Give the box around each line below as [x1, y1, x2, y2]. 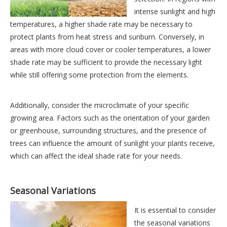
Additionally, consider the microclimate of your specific [10, 100, 189, 110]
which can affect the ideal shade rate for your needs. [10, 151, 182, 161]
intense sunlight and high [134, 7, 215, 17]
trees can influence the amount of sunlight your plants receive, [10, 138, 215, 148]
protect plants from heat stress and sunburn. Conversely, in [10, 32, 204, 42]
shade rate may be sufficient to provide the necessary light [10, 57, 202, 67]
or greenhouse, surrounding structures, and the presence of [10, 126, 206, 136]
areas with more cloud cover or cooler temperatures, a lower [10, 45, 211, 55]
